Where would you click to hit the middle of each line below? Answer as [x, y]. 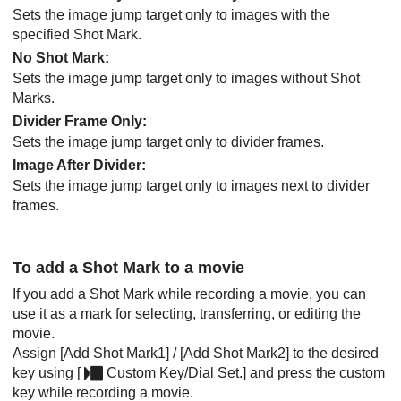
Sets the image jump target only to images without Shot [186, 78]
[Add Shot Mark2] [235, 353]
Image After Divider [77, 165]
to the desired [334, 353]
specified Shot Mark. [77, 34]
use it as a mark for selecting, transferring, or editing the [187, 313]
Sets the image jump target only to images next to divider [191, 185]
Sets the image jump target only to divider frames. [168, 141]
